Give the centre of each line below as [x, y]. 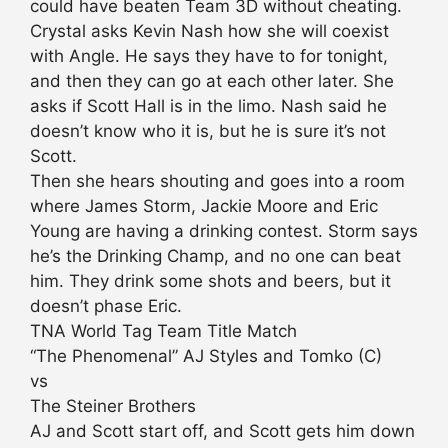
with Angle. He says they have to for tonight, [209, 56]
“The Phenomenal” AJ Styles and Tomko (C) [206, 356]
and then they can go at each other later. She [212, 81]
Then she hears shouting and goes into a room [217, 181]
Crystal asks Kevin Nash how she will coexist [209, 31]
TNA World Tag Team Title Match [163, 331]
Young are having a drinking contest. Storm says [224, 231]
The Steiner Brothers [113, 406]
